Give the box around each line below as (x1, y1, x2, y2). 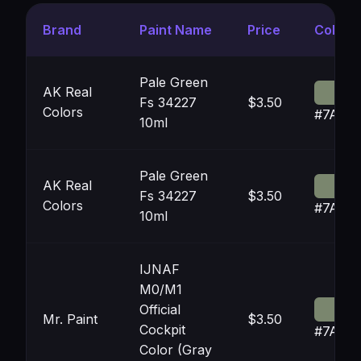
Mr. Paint (43, 311, 98, 327)
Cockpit (139, 322, 185, 338)
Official (139, 301, 180, 317)
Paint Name (139, 22, 212, 38)
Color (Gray (139, 342, 212, 358)
